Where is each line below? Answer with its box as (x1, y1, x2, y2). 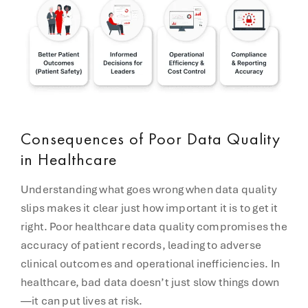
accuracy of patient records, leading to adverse (21, 237, 261, 252)
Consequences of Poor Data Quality (21, 127, 280, 149)
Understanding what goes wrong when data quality (21, 181, 277, 197)
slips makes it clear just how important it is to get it (21, 200, 278, 215)
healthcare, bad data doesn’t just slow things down (21, 274, 280, 289)
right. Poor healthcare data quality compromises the (21, 219, 287, 234)
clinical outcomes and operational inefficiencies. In (21, 256, 280, 271)
